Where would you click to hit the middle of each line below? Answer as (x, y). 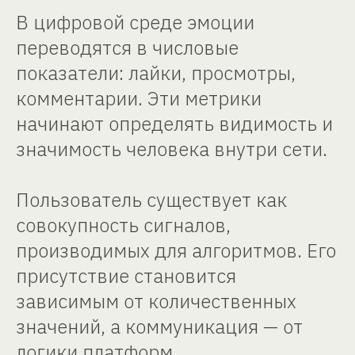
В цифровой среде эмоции (135, 22)
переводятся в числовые (127, 48)
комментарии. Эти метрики (139, 98)
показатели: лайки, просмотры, (156, 73)
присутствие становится (126, 276)
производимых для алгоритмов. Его (176, 250)
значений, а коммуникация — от (159, 326)
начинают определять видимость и (174, 124)
